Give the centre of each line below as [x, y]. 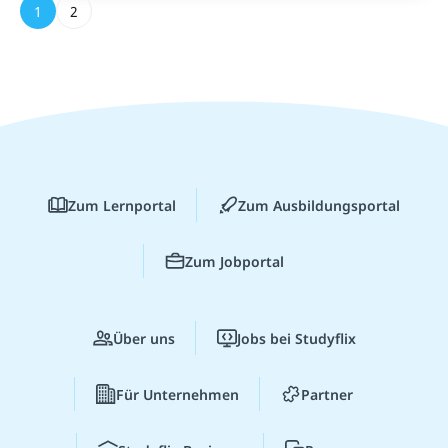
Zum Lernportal [122, 205]
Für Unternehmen [177, 394]
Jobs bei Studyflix [296, 338]
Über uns [143, 338]
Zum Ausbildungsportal [319, 205]
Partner [326, 394]
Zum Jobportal [234, 261]
